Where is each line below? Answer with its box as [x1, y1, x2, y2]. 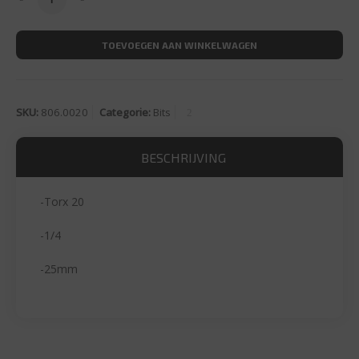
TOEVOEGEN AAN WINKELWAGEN [102, 38, 257, 50]
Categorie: [99, 104, 153, 119]
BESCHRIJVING [141, 149, 226, 165]
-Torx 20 [40, 193, 84, 209]
